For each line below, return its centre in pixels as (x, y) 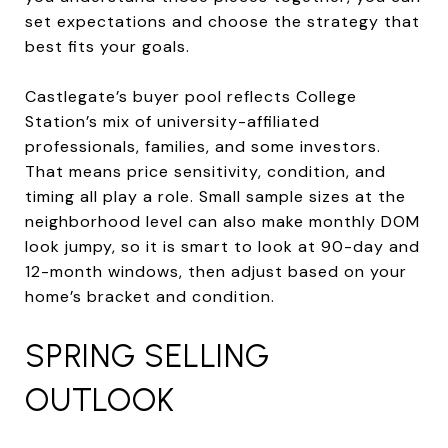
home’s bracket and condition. (150, 296)
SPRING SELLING (147, 355)
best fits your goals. (107, 46)
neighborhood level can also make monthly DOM (222, 221)
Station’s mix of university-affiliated (172, 121)
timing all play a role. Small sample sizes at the (215, 196)
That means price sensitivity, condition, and (205, 171)
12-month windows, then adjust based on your (216, 271)
